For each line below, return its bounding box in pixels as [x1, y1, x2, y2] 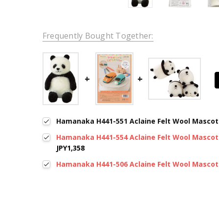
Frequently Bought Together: [42, 30, 153, 42]
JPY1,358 [56, 143, 85, 153]
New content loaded [42, 192, 115, 203]
